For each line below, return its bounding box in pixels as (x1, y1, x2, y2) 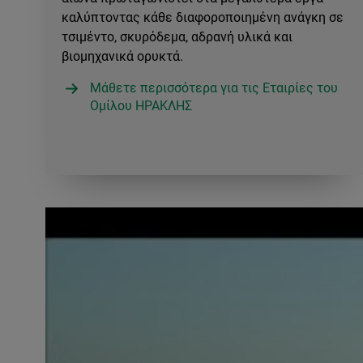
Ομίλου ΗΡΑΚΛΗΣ (90, 97, 192, 113)
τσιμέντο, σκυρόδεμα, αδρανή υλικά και (62, 28, 293, 45)
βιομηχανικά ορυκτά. (62, 48, 183, 64)
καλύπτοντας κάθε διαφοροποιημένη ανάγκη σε (62, 9, 344, 25)
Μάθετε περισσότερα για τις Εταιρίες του (90, 79, 338, 96)
